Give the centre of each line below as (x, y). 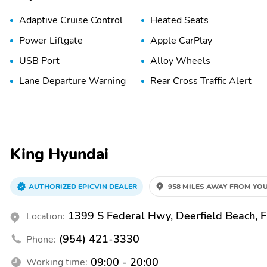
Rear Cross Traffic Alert (201, 81)
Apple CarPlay (181, 40)
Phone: (41, 239)
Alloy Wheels (181, 60)
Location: (46, 216)
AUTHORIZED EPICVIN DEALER (83, 186)
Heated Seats (180, 20)
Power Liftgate (51, 40)
